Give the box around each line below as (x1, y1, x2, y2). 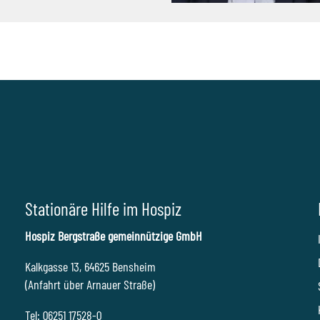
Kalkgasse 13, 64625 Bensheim (24, 259, 156, 275)
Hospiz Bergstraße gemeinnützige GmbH (24, 228, 202, 244)
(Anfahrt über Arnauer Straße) (24, 276, 155, 293)
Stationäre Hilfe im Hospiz (24, 197, 181, 219)
